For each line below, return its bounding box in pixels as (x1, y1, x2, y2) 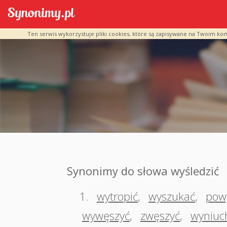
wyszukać (148, 188, 195, 204)
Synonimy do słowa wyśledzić (67, 163, 219, 178)
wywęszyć (82, 208, 130, 223)
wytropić (97, 188, 138, 204)
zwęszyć (140, 208, 180, 223)
